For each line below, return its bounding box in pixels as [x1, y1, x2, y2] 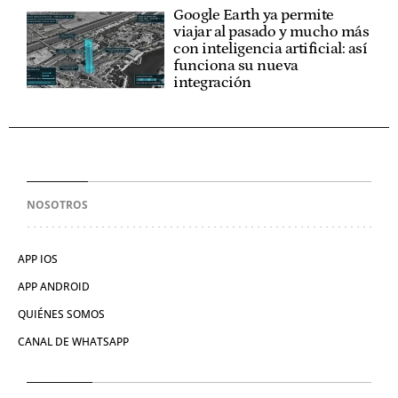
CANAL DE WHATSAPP [18, 334, 129, 350]
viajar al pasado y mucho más [173, 23, 370, 42]
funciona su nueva [173, 57, 298, 76]
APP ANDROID [18, 279, 90, 295]
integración [173, 74, 251, 92]
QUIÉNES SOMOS [18, 306, 105, 322]
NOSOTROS [27, 197, 88, 213]
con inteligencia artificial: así [173, 40, 368, 59]
